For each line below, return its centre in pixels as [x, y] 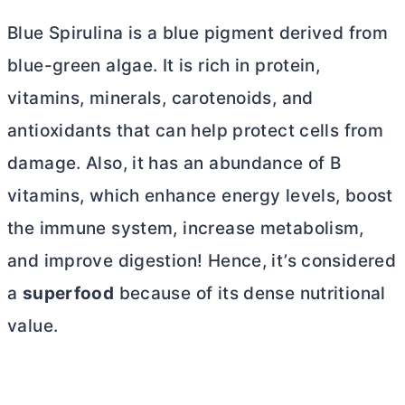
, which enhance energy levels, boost [236, 196]
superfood [68, 294]
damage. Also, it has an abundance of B [174, 164]
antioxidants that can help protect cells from [196, 131]
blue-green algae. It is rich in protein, [164, 66]
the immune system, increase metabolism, [186, 229]
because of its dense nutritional [250, 294]
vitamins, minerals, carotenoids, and [160, 99]
